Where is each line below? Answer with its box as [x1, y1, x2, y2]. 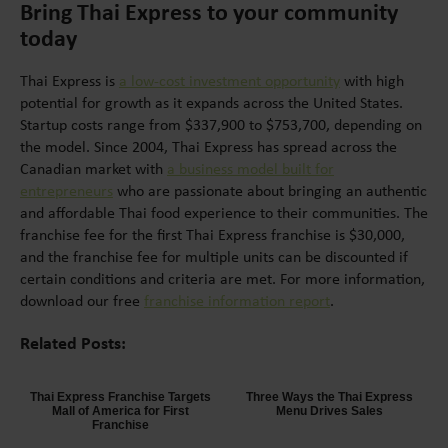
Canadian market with [20, 158, 167, 179]
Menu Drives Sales [275, 404, 383, 418]
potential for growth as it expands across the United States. [20, 92, 403, 113]
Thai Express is [20, 70, 119, 91]
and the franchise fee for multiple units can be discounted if [20, 246, 408, 267]
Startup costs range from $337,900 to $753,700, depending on [20, 114, 422, 135]
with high [340, 70, 404, 91]
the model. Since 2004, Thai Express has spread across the [20, 136, 397, 157]
